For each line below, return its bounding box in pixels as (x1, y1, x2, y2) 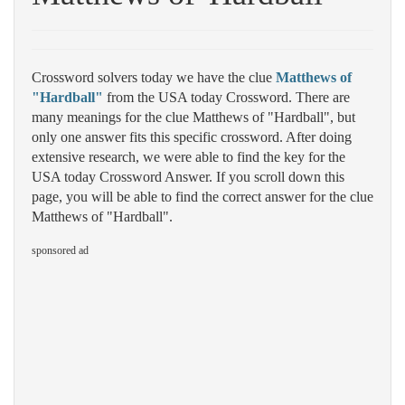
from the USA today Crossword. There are (103, 89, 350, 105)
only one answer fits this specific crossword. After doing (32, 129, 352, 145)
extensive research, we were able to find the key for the (32, 149, 345, 165)
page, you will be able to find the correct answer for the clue (32, 189, 373, 204)
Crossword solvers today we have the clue (32, 70, 276, 85)
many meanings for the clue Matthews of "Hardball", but (32, 109, 355, 125)
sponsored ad (32, 244, 89, 257)
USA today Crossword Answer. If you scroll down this (32, 169, 344, 184)
